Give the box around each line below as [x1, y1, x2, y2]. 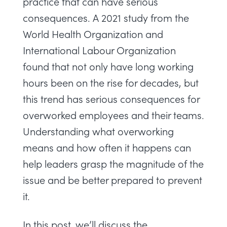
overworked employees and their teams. [23, 108, 204, 122]
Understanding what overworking [23, 124, 174, 138]
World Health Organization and [23, 27, 163, 41]
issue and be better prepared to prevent [23, 173, 202, 186]
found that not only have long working [23, 59, 194, 73]
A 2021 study [93, 11, 148, 24]
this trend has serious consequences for [23, 92, 200, 105]
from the [148, 11, 189, 24]
